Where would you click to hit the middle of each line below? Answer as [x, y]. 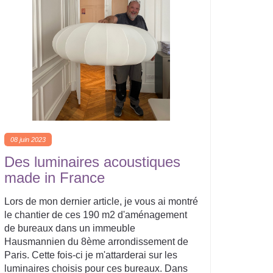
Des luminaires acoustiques [92, 162]
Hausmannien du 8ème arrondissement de [96, 242]
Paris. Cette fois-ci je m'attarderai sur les [91, 255]
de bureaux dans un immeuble [70, 228]
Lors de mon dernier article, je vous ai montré [101, 201]
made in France [55, 178]
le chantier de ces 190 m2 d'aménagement [96, 215]
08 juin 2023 [28, 140]
